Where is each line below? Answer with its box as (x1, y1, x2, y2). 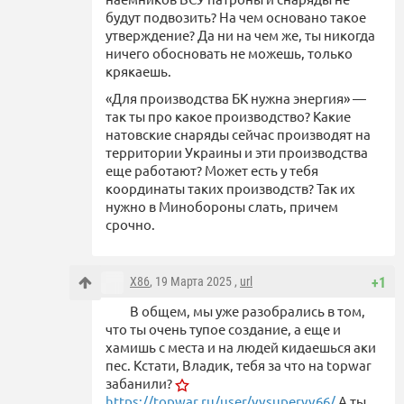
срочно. (106, 216, 155, 234)
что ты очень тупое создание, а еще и (106, 320, 341, 338)
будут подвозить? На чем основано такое (106, 8, 366, 26)
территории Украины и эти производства (106, 143, 368, 161)
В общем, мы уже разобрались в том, (130, 302, 365, 320)
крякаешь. (106, 62, 171, 80)
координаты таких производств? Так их (106, 179, 355, 197)
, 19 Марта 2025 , (150, 274, 240, 289)
